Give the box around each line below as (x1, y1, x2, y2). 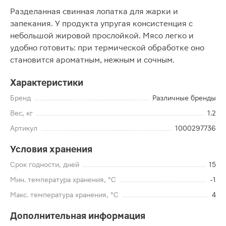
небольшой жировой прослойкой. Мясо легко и (10, 31, 194, 40)
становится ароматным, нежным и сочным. (10, 55, 175, 65)
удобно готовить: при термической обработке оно (10, 43, 204, 52)
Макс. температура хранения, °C (10, 191, 119, 199)
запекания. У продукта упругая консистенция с (10, 19, 193, 28)
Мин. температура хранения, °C (10, 176, 116, 184)
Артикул (10, 124, 37, 132)
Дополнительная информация (10, 210, 145, 221)
